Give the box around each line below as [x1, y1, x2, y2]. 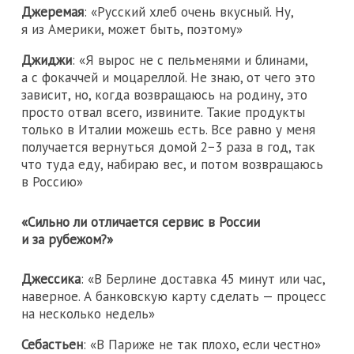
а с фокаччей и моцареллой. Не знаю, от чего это [21, 69, 315, 87]
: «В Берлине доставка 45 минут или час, [81, 270, 325, 288]
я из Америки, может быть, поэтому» [21, 21, 243, 39]
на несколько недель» [21, 305, 155, 323]
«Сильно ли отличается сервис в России [21, 213, 260, 231]
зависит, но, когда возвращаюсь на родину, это [21, 86, 307, 104]
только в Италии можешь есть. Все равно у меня [21, 121, 315, 139]
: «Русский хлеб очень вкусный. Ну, [84, 3, 293, 21]
